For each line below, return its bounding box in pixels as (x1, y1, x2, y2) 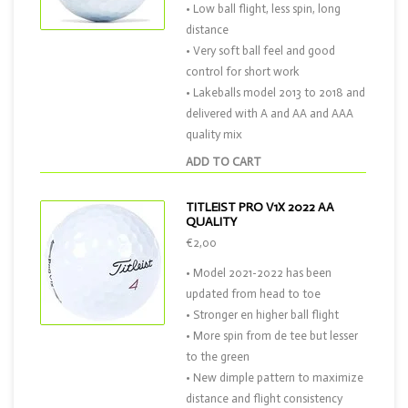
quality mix (186, 127, 242, 141)
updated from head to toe (186, 287, 321, 301)
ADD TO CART (186, 155, 261, 168)
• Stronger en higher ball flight (186, 308, 339, 321)
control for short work (186, 65, 300, 78)
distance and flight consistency (186, 392, 342, 405)
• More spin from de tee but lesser (186, 329, 358, 342)
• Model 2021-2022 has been (186, 266, 331, 280)
